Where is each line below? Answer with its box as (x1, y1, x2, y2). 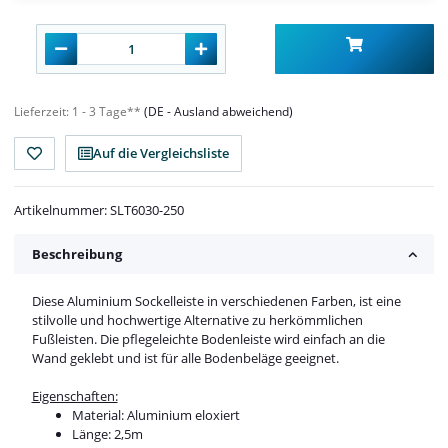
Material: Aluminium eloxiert (71, 405, 240, 424)
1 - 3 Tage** (72, 103, 144, 121)
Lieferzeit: (14, 103, 72, 121)
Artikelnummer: (14, 201, 110, 220)
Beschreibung (31, 244, 122, 263)
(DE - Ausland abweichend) (144, 103, 293, 121)
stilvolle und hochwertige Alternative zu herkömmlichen (31, 310, 363, 329)
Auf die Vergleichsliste (93, 144, 229, 163)
